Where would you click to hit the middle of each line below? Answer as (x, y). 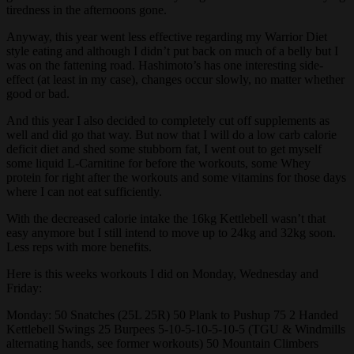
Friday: (24, 288)
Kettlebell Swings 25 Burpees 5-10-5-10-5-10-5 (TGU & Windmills (176, 329)
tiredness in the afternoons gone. (87, 9)
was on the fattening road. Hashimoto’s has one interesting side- (165, 65)
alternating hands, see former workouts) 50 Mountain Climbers (162, 343)
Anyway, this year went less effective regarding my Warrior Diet (167, 36)
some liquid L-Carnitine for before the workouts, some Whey (158, 163)
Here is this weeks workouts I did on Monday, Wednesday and (162, 273)
